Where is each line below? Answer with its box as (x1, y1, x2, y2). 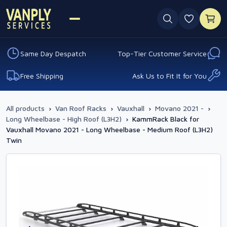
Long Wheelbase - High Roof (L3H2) (6, 115, 122, 123)
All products (6, 104, 45, 112)
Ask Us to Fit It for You (132, 71, 207, 80)
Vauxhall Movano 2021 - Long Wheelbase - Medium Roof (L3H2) (6, 125, 213, 134)
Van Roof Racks (55, 104, 106, 112)
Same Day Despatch (20, 49, 86, 58)
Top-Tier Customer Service (118, 49, 207, 58)
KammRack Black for (132, 115, 199, 123)
